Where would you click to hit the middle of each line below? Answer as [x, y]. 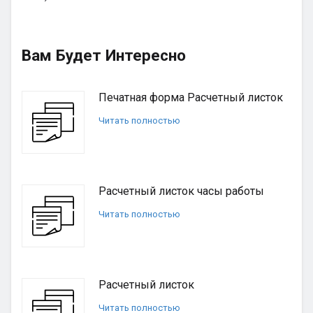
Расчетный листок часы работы [181, 191]
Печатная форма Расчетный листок [191, 97]
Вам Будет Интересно [104, 55]
